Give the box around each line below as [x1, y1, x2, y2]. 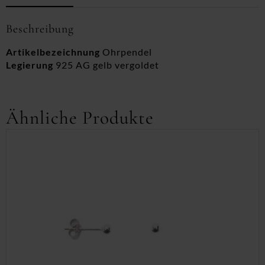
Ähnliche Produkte [6, 106, 154, 129]
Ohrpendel [100, 46, 152, 57]
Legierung [6, 59, 53, 70]
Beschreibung [6, 22, 74, 36]
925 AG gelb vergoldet [53, 59, 159, 70]
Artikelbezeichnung [6, 46, 100, 57]
